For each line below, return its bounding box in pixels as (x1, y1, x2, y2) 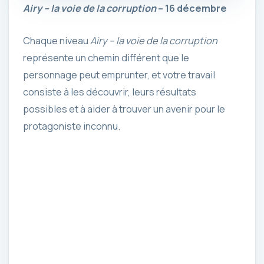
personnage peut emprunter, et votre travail (23, 68, 215, 82)
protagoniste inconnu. (23, 120, 120, 133)
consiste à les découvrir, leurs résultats (23, 85, 196, 99)
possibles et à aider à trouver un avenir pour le (23, 103, 225, 116)
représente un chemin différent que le (23, 51, 189, 65)
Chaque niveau (23, 34, 90, 48)
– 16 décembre (156, 1, 227, 15)
